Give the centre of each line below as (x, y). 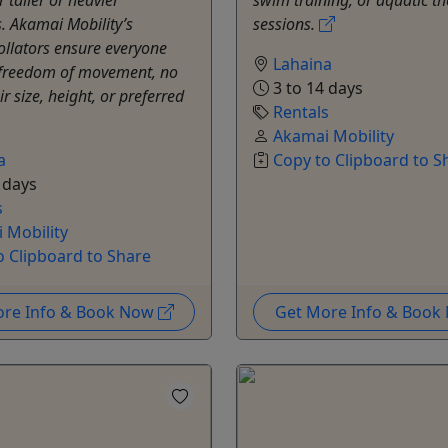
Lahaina (302, 63)
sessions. (286, 23)
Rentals (301, 111)
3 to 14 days (316, 87)
